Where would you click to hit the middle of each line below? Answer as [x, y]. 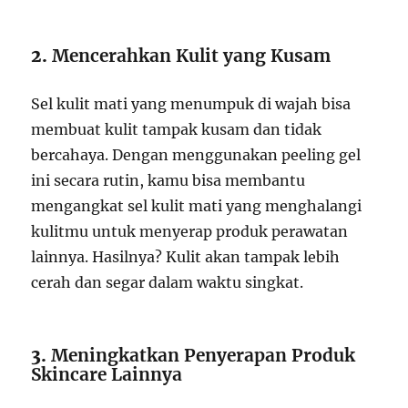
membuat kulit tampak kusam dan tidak [177, 130]
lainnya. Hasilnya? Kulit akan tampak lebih [186, 257]
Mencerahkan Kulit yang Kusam [192, 56]
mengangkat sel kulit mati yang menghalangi [197, 206]
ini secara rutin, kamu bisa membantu [168, 181]
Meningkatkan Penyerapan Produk [204, 356]
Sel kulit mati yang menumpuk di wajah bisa [191, 104]
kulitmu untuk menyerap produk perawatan [190, 232]
